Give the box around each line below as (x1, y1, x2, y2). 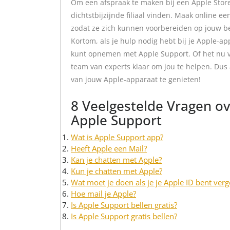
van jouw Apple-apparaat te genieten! (71, 74, 201, 84)
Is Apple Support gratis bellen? (71, 211, 177, 221)
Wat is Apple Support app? (71, 132, 163, 142)
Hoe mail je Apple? (71, 188, 136, 199)
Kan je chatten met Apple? (71, 155, 162, 165)
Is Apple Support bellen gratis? (71, 200, 177, 210)
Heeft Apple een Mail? (71, 143, 147, 154)
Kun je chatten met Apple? (71, 166, 162, 176)
